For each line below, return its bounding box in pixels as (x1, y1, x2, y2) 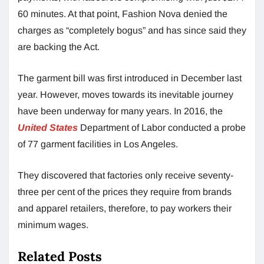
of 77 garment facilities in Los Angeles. (18, 138, 178, 149)
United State (18, 122, 72, 133)
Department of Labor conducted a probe (78, 122, 246, 133)
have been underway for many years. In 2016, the (18, 105, 223, 116)
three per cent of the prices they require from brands (18, 186, 232, 197)
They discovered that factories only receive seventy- (18, 170, 233, 180)
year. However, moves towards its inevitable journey (18, 89, 233, 100)
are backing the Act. (18, 41, 100, 52)
